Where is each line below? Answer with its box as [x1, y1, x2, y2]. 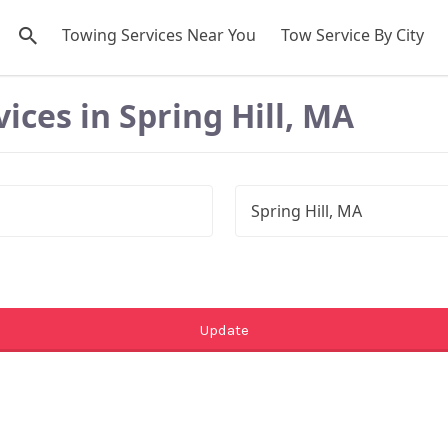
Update [199, 321, 249, 340]
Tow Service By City [281, 24, 424, 46]
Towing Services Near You [62, 24, 256, 46]
